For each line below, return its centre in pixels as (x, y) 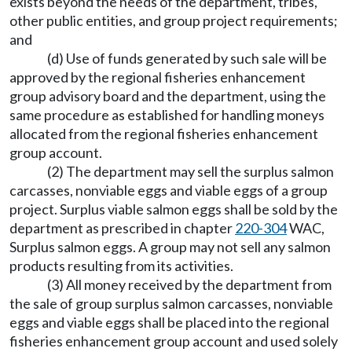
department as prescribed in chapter (122, 228)
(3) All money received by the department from (189, 284)
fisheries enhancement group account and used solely (174, 341)
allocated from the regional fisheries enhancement (164, 134)
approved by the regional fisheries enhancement (158, 77)
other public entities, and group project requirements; (174, 20)
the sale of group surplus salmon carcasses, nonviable (171, 303)
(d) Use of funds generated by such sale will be (187, 58)
